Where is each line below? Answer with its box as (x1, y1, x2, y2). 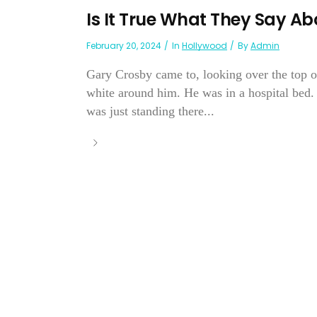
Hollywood (182, 40, 227, 52)
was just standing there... (86, 104, 214, 119)
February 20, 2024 (86, 40, 161, 52)
